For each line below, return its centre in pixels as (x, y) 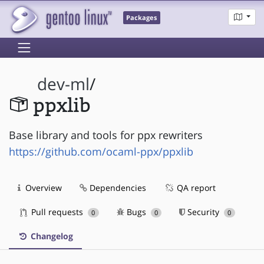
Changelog (51, 236)
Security (204, 212)
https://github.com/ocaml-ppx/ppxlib (101, 151)
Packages (142, 18)
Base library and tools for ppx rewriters (106, 135)
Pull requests (57, 212)
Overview (42, 187)
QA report (195, 187)
